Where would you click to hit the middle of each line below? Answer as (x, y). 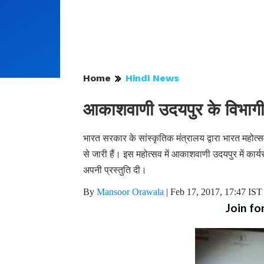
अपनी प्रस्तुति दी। (115, 170)
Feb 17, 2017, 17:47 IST (216, 192)
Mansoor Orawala (130, 192)
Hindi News (152, 78)
